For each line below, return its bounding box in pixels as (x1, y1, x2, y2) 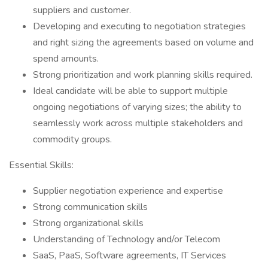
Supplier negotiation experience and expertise (33, 184, 223, 197)
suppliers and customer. (33, 4, 131, 17)
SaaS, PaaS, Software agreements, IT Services (33, 249, 226, 262)
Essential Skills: (9, 159, 74, 172)
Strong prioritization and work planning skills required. (33, 68, 252, 81)
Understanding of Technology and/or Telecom (33, 233, 220, 246)
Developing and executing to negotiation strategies (33, 20, 246, 33)
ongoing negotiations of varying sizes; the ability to (33, 100, 242, 114)
